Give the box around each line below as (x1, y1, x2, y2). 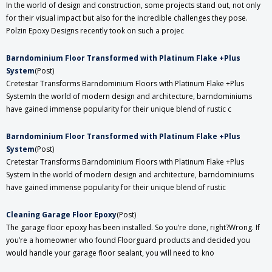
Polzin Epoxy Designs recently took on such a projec (6, 25, 184, 36)
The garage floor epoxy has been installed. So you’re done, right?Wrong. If (6, 222, 260, 233)
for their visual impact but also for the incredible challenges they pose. (6, 13, 248, 24)
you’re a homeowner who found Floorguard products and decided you (6, 235, 250, 246)
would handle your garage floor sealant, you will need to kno (6, 248, 214, 259)
